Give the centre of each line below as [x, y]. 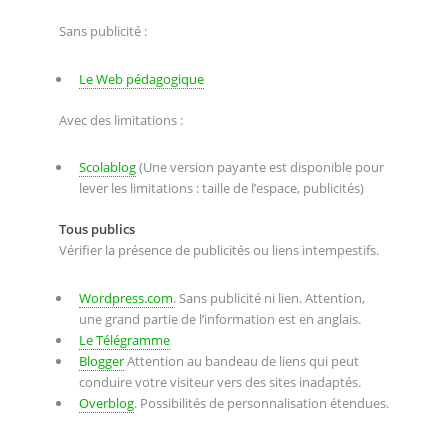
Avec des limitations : [120, 119]
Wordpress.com [125, 298]
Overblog [106, 403]
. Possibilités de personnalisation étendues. [261, 403]
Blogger [101, 361]
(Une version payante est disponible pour [259, 167]
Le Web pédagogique [141, 78]
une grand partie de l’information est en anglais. [219, 319]
